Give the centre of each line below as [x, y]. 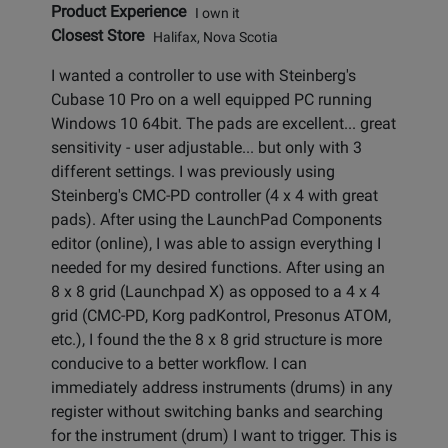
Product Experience [118, 12]
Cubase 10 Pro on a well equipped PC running [211, 100]
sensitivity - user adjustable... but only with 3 [206, 148]
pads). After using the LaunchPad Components [216, 220]
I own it [213, 13]
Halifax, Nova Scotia [211, 37]
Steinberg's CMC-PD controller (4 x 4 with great [214, 196]
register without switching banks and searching [217, 412]
